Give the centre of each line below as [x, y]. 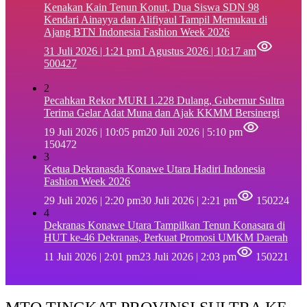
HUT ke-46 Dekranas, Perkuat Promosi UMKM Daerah [166, 237]
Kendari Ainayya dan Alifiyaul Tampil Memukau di [156, 19]
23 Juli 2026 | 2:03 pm [188, 256]
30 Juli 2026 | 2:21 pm [189, 200]
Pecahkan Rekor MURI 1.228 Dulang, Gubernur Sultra [164, 100]
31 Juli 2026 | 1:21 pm [92, 51]
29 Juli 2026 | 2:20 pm [92, 200]
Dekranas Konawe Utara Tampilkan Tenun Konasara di [164, 225]
